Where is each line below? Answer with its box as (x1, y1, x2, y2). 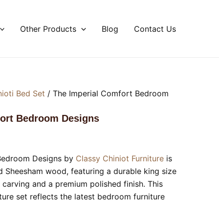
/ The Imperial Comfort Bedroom (45, 88, 169, 98)
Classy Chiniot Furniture (76, 153, 164, 163)
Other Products (20, 23, 77, 34)
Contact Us (134, 23, 176, 34)
